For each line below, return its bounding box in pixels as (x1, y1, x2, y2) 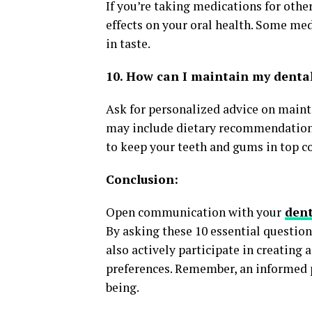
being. (106, 279, 139, 295)
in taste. (106, 35, 150, 52)
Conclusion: (106, 171, 178, 187)
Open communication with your (106, 203, 281, 220)
